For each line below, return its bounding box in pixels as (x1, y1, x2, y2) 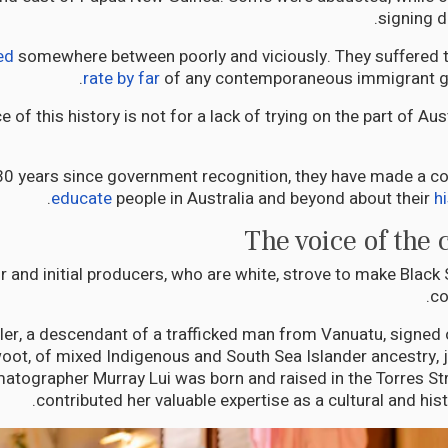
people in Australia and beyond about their (112, 186, 434, 212)
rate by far (83, 66, 160, 92)
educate (51, 186, 112, 212)
